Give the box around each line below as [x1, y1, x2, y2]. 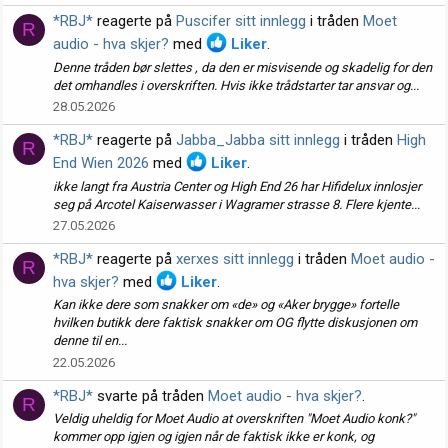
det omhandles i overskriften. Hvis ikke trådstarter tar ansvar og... [53, 77, 419, 93]
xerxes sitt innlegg [176, 250, 294, 269]
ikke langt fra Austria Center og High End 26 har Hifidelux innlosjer [53, 178, 421, 194]
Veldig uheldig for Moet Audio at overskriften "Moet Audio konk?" [53, 411, 415, 427]
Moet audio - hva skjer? [208, 387, 362, 406]
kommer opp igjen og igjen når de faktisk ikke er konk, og [53, 429, 374, 445]
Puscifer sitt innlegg [176, 12, 306, 31]
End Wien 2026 [53, 154, 149, 173]
